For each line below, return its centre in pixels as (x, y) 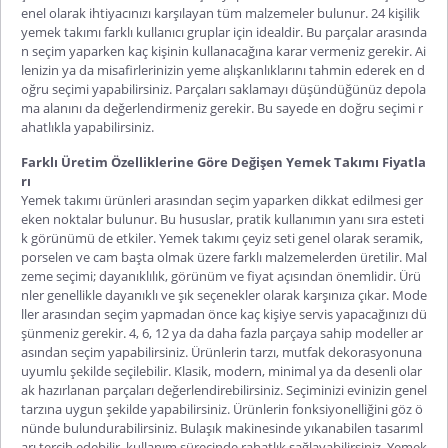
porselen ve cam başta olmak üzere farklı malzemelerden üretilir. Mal (224, 256)
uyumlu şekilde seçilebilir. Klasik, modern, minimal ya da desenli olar (221, 370)
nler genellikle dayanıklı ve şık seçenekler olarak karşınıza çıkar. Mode (224, 294)
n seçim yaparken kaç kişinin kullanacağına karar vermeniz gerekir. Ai (223, 50)
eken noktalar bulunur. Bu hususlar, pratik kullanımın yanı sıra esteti (222, 218)
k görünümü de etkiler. (90, 237)
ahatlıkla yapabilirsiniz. (87, 126)
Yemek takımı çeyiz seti (227, 237)
